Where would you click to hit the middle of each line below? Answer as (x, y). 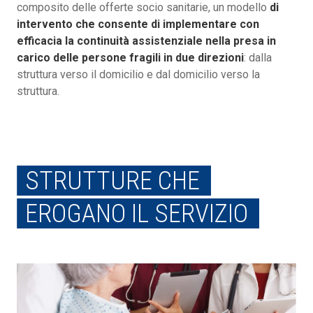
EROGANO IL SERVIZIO (137, 214)
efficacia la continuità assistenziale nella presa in (146, 41)
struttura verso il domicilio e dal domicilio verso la (138, 75)
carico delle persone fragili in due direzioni (130, 58)
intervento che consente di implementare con (138, 24)
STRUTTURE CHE (113, 181)
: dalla (258, 58)
